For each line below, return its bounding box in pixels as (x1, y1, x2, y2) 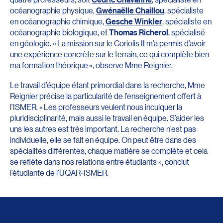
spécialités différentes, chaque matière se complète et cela (10, 145, 208, 156)
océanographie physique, (10, 5, 96, 16)
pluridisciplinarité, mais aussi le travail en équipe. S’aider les (10, 112, 204, 123)
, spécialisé (168, 27, 205, 38)
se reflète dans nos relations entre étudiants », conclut (10, 156, 189, 167)
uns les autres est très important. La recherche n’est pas (10, 123, 196, 134)
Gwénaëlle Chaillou (96, 5, 164, 16)
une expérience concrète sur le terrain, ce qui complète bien (10, 49, 209, 60)
